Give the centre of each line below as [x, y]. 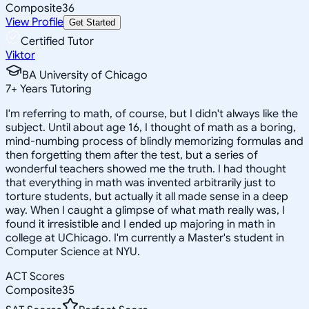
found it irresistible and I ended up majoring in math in [140, 224]
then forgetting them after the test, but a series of [132, 155]
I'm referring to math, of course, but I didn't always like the [152, 113]
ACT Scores [35, 276]
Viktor [20, 55]
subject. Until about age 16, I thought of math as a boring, [151, 127]
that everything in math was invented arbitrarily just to [141, 182]
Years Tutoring [54, 89]
